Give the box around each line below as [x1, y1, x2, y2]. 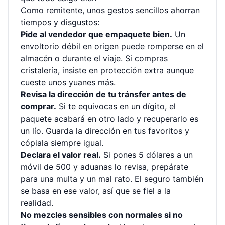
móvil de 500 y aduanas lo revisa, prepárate [21, 162, 188, 172]
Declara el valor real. [21, 150, 101, 160]
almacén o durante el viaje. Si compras [21, 53, 168, 63]
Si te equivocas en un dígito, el [56, 101, 176, 111]
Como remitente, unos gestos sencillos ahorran [21, 5, 200, 15]
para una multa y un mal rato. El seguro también [21, 174, 203, 184]
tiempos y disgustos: [21, 17, 99, 27]
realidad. [21, 198, 53, 208]
